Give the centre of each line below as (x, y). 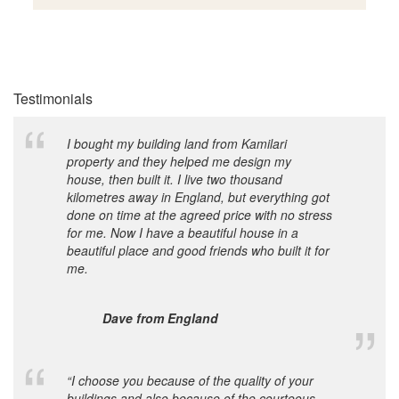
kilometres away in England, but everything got (198, 196)
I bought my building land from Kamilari (177, 143)
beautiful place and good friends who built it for (198, 250)
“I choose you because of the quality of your (190, 380)
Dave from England (160, 318)
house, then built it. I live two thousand (175, 179)
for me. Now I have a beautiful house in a (183, 232)
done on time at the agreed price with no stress (199, 214)
